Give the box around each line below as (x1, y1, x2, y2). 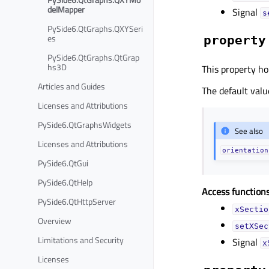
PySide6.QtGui (38, 156, 88, 169)
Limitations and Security (38, 233, 124, 246)
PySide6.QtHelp (38, 175, 92, 189)
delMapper (47, 2, 85, 16)
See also (235, 124, 264, 137)
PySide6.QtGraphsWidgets (38, 118, 131, 131)
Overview (38, 214, 71, 227)
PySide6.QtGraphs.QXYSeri (47, 22, 143, 35)
